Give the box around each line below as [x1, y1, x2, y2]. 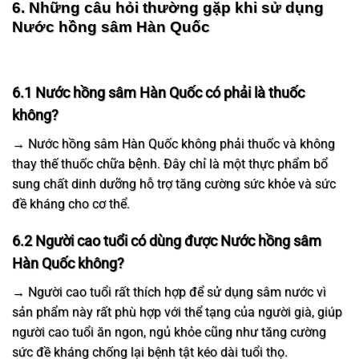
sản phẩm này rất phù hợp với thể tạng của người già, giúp [12, 305, 342, 321]
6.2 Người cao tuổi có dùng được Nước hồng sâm [12, 232, 321, 250]
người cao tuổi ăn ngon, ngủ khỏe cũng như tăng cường [12, 325, 326, 341]
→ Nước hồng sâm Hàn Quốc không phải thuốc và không [12, 135, 335, 151]
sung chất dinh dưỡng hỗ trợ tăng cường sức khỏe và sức [12, 175, 336, 192]
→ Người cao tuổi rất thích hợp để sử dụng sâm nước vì [12, 284, 326, 301]
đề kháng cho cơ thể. [12, 196, 136, 212]
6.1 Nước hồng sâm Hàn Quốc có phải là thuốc [12, 83, 305, 101]
